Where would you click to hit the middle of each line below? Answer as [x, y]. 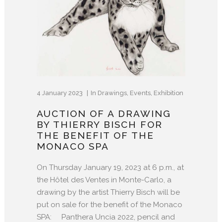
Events [140, 93]
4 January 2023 [60, 93]
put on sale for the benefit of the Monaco [110, 204]
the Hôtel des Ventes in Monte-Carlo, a [104, 180]
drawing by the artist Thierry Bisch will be [108, 192]
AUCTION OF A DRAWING [104, 113]
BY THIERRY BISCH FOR [100, 124]
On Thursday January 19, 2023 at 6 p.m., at [110, 167]
